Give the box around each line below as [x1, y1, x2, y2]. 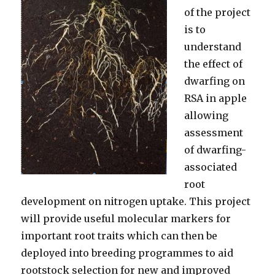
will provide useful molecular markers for [21, 212, 231, 225]
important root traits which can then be [21, 230, 218, 242]
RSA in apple [184, 92, 247, 104]
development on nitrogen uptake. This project [21, 195, 251, 207]
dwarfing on [184, 75, 246, 87]
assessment [184, 126, 244, 139]
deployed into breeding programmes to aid [21, 247, 234, 259]
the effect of [184, 58, 243, 70]
